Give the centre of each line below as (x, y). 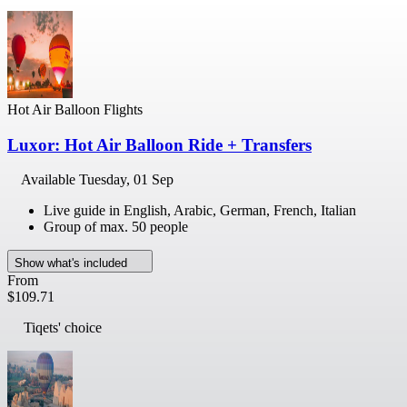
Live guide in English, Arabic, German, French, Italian (200, 211)
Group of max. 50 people (116, 227)
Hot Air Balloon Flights (75, 109)
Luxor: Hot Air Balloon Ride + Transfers (159, 144)
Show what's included (73, 263)
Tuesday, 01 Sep (126, 180)
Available (50, 180)
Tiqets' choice (63, 328)
